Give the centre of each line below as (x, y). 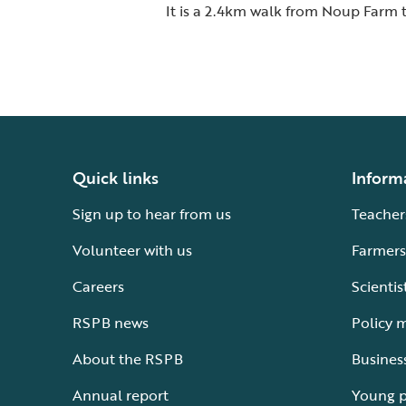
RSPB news (111, 323)
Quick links (116, 178)
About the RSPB (128, 359)
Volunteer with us (132, 250)
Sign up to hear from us (152, 214)
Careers (98, 286)
